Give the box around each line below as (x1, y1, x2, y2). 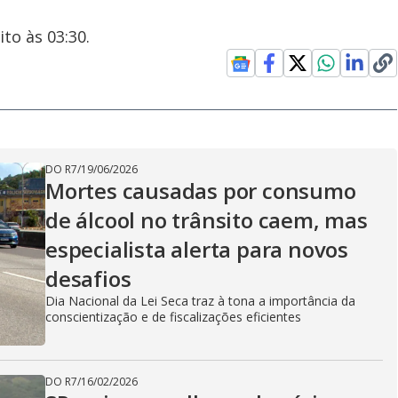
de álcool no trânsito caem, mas (45, 205, 368, 235)
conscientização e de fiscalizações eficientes (45, 308, 301, 325)
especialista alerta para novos (45, 235, 348, 264)
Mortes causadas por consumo (45, 176, 356, 205)
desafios (45, 264, 131, 293)
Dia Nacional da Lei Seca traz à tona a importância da (45, 292, 355, 309)
